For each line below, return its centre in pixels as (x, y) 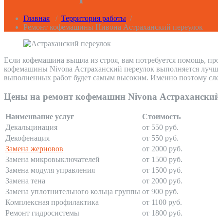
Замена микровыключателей (53, 160)
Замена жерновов (34, 149)
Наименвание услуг (40, 117)
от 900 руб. (160, 192)
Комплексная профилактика (52, 202)
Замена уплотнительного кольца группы (73, 192)
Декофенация (27, 138)
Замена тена (25, 181)
